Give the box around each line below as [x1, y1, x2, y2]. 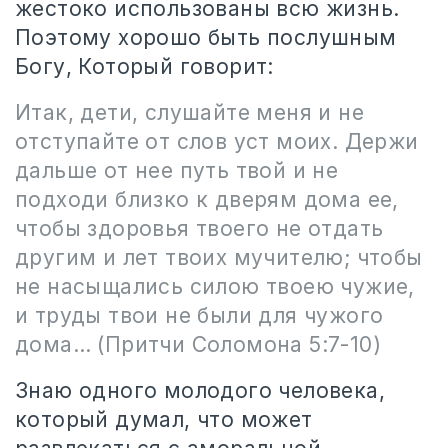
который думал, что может [15, 407, 313, 432]
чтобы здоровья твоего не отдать [15, 216, 384, 241]
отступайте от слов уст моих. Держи [15, 129, 419, 154]
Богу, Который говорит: [15, 54, 274, 79]
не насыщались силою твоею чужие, [15, 274, 415, 299]
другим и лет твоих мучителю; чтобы [15, 245, 423, 270]
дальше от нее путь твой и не [15, 158, 339, 183]
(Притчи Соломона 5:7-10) [97, 332, 382, 357]
